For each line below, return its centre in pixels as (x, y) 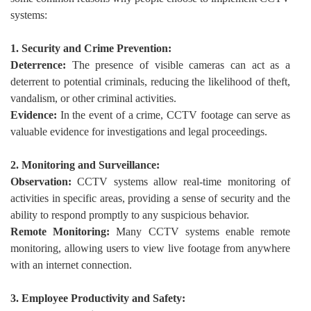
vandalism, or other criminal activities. (93, 98)
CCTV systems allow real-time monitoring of (184, 182)
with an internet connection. (71, 265)
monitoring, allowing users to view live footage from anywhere (150, 248)
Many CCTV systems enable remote (200, 232)
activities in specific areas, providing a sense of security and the (150, 198)
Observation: (44, 182)
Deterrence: (41, 65)
